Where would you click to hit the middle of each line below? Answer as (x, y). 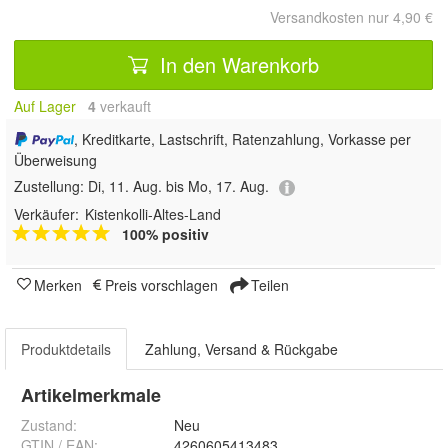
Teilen (268, 284)
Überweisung (55, 160)
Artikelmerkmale (91, 394)
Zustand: (49, 424)
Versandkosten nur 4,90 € (351, 17)
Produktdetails (66, 348)
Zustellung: (51, 186)
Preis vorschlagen (161, 284)
